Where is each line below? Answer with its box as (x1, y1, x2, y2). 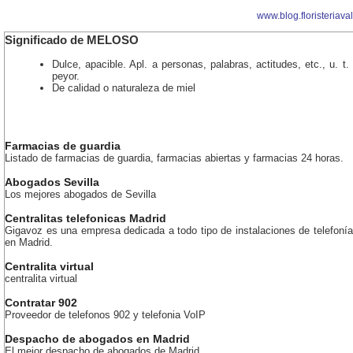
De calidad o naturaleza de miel (52, 82, 195, 94)
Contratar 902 (5, 296, 77, 309)
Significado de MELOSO (5, 34, 139, 46)
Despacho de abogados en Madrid (5, 333, 190, 345)
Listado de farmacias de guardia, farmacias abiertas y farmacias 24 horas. (5, 152, 344, 164)
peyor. (52, 70, 80, 82)
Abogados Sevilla (5, 176, 99, 188)
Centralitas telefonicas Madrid (5, 212, 166, 225)
